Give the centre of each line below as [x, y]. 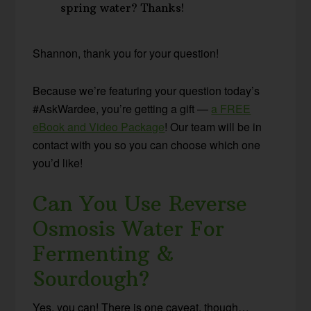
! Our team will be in [213, 127]
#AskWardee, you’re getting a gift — [122, 109]
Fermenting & [103, 254]
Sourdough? [91, 279]
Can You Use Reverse [140, 204]
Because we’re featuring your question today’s [146, 91]
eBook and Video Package [99, 127]
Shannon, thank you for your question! [126, 53]
